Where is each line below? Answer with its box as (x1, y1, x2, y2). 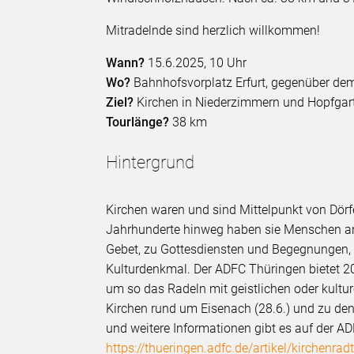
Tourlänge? (106, 115, 170, 130)
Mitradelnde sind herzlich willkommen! (106, 23, 321, 39)
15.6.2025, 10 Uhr (145, 55, 247, 71)
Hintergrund (106, 153, 195, 173)
